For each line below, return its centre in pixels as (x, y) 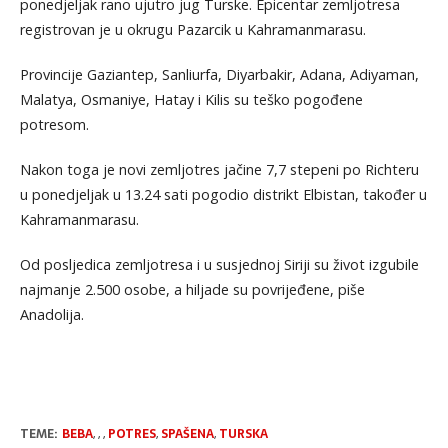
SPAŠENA (187, 434)
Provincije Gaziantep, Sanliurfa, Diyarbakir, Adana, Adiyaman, (219, 75)
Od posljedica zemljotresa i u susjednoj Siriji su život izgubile (219, 265)
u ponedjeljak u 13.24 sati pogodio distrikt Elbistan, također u (223, 195)
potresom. (54, 125)
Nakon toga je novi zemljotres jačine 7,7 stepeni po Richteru (219, 170)
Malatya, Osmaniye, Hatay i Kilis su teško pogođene (191, 100)
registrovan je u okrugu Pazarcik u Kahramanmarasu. (192, 30)
